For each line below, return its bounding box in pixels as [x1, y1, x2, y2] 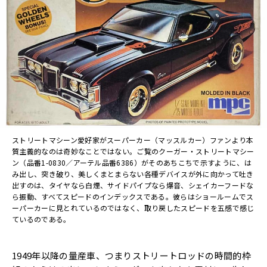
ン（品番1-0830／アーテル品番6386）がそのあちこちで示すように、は [12, 157, 252, 167]
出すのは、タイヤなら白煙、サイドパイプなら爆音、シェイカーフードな [12, 179, 254, 190]
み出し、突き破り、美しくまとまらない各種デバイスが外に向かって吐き [12, 168, 254, 179]
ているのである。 [12, 213, 71, 224]
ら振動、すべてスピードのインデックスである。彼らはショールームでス [12, 191, 254, 201]
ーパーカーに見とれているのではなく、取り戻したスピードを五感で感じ [12, 202, 254, 213]
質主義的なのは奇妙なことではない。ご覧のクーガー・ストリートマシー [12, 145, 254, 156]
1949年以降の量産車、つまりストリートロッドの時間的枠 [12, 249, 251, 262]
